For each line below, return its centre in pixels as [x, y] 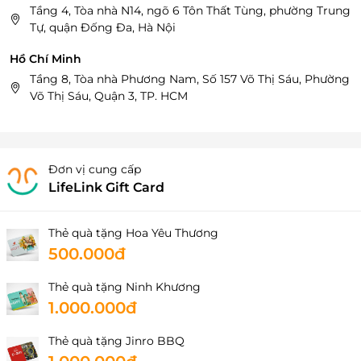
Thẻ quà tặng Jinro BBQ [116, 341]
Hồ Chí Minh [46, 59]
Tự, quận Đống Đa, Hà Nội [103, 28]
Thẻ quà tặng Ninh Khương [124, 287]
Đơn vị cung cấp [95, 170]
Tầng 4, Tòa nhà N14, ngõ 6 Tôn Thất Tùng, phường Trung [190, 11]
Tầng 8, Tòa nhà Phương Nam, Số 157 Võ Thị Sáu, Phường [190, 79]
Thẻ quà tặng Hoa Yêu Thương [133, 233]
